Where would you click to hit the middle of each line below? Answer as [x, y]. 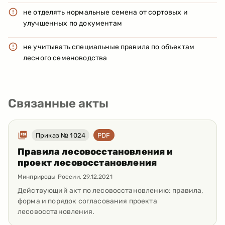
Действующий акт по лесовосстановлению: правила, [110, 191]
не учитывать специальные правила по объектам [109, 47]
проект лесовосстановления [87, 163]
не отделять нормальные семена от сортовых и [105, 13]
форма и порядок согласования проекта [87, 201]
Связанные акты [58, 104]
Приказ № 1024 [61, 135]
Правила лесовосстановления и [95, 152]
